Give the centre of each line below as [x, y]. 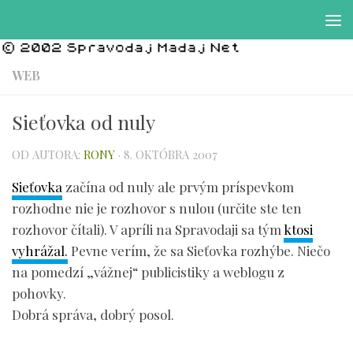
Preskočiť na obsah [83, 25]
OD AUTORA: [48, 154]
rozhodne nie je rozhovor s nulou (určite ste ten [157, 208]
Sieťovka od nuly [84, 121]
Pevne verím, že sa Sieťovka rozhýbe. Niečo [199, 251]
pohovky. [39, 294]
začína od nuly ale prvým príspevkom [178, 187]
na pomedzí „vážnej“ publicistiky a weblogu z [148, 272]
